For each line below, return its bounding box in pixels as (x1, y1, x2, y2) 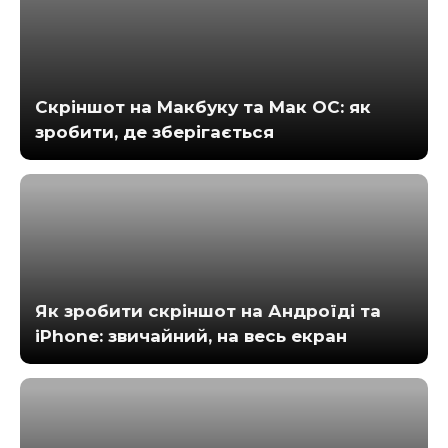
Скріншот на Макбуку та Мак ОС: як (35, 96, 371, 117)
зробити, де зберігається (35, 121, 274, 142)
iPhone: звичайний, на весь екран (35, 325, 347, 346)
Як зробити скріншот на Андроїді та (35, 300, 381, 321)
